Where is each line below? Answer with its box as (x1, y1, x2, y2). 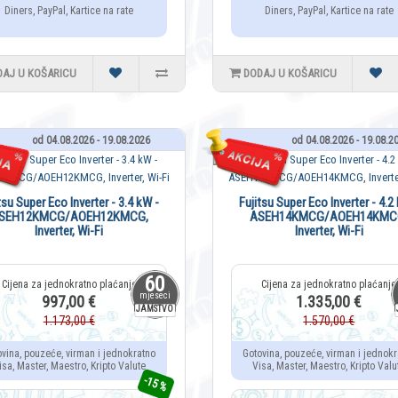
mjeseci (139, 291, 171, 301)
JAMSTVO (136, 304, 173, 314)
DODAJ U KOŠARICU (243, 67, 337, 81)
